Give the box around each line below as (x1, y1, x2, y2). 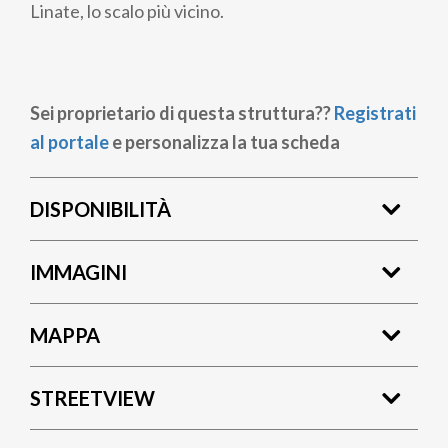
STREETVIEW (30, 385, 155, 410)
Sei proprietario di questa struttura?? (30, 101, 334, 124)
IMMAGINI (30, 259, 127, 284)
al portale (30, 130, 109, 153)
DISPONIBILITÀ (30, 196, 171, 221)
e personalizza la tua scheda (109, 130, 340, 153)
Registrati (334, 101, 416, 124)
